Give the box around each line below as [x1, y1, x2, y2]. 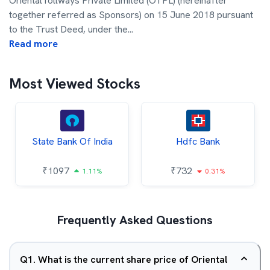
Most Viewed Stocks [9, 74, 140, 93]
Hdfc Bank [176, 135, 220, 148]
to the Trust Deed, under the [9, 23, 128, 36]
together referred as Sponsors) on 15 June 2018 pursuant [9, 8, 253, 21]
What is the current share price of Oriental [38, 253, 228, 266]
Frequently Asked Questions [57, 212, 213, 228]
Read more [9, 37, 58, 50]
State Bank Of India [31, 135, 113, 148]
